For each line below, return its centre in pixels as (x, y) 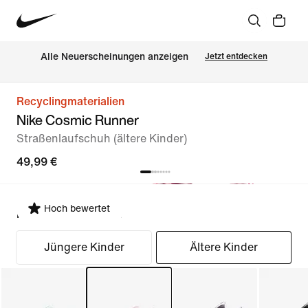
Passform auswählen (69, 214)
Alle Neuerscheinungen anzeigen (114, 57)
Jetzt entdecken (236, 56)
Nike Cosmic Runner (78, 120)
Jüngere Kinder (84, 247)
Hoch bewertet (77, 209)
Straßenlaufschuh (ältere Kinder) (102, 139)
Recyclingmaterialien (70, 101)
